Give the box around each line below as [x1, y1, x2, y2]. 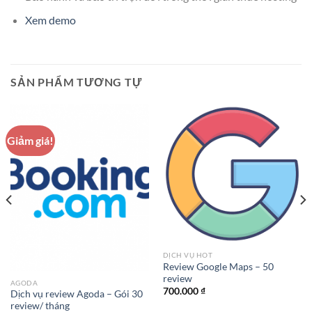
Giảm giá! [7, 134, 54, 148]
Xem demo [24, 13, 76, 27]
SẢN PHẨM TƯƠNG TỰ [10, 75, 142, 89]
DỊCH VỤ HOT [162, 251, 213, 260]
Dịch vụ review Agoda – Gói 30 [10, 288, 143, 300]
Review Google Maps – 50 [162, 260, 274, 272]
